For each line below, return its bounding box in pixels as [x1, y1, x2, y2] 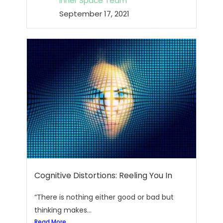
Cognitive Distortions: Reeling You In [34, 170, 173, 181]
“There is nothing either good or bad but [34, 192, 174, 202]
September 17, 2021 [59, 8, 130, 19]
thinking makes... [34, 205, 92, 215]
